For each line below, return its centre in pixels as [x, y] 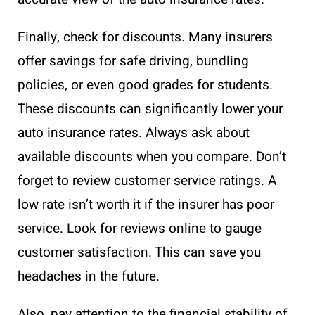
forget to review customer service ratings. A [147, 180]
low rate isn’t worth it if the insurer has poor [146, 204]
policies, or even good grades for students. [145, 85]
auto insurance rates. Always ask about [134, 133]
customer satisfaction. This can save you [139, 252]
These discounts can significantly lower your [150, 109]
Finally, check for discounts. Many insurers [145, 37]
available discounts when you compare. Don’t [152, 156]
